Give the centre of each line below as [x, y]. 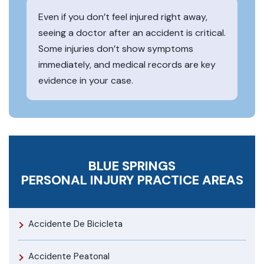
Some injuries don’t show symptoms [116, 48]
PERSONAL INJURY [79, 180]
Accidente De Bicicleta [75, 224]
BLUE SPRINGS [132, 166]
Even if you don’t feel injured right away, [123, 16]
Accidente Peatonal [69, 256]
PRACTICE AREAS [190, 180]
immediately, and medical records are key [127, 64]
